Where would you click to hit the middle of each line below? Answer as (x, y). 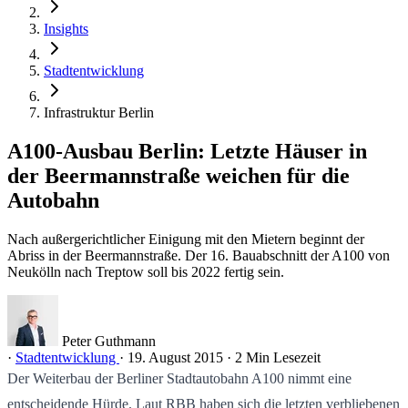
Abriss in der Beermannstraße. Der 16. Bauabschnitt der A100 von (199, 255)
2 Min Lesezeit (278, 357)
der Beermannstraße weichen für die (178, 175)
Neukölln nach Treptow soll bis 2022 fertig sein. (146, 271)
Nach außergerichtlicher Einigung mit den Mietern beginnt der (186, 239)
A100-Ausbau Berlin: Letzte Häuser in (187, 151)
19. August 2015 (175, 357)
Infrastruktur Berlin (99, 112)
